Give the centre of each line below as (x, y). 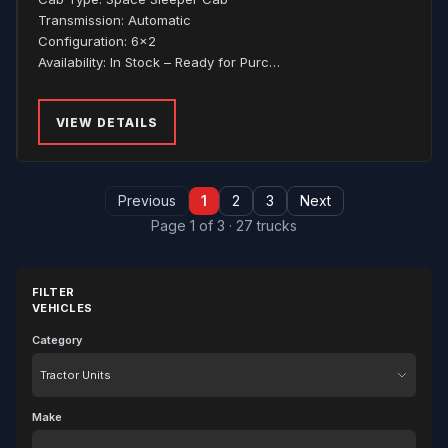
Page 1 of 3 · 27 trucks (224, 225)
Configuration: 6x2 (97, 41)
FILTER (53, 292)
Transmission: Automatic (114, 20)
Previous (146, 200)
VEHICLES (62, 308)
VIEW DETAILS (107, 122)
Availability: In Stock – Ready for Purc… (159, 62)
